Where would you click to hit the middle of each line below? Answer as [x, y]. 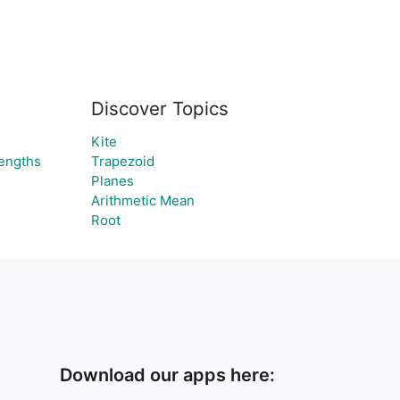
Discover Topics [159, 108]
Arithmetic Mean [142, 200]
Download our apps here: [168, 375]
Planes [112, 181]
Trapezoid [122, 161]
